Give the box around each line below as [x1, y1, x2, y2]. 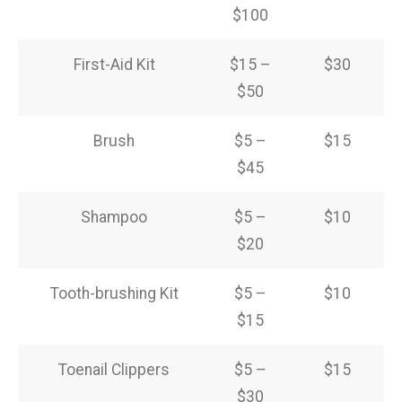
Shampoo [81, 208, 147, 227]
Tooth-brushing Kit [49, 284, 179, 303]
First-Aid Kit [73, 56, 155, 74]
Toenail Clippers [58, 361, 170, 380]
